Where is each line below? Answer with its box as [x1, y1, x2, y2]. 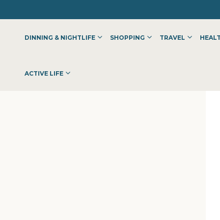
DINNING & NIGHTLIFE [25, 34, 95, 41]
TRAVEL [160, 34, 185, 41]
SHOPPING [110, 34, 145, 41]
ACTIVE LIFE [25, 70, 63, 77]
